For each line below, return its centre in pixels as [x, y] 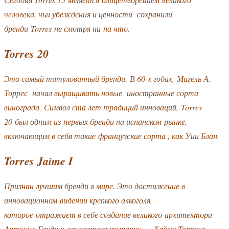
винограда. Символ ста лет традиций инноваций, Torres [103, 107]
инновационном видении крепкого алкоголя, [78, 200]
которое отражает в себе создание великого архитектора [108, 214]
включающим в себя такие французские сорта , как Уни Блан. [113, 135]
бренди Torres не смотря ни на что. [68, 28]
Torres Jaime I [40, 161]
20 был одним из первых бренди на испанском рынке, [96, 121]
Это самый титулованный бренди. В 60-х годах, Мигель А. [107, 78]
